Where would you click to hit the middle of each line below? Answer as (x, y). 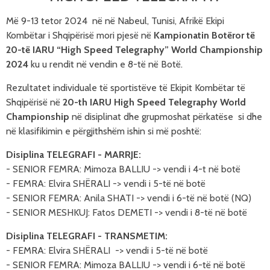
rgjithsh (98, 131)
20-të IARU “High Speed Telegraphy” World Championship (134, 50)
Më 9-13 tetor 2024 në (55, 21)
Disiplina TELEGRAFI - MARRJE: (74, 155)
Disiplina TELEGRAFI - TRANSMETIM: (87, 236)
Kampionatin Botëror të (204, 35)
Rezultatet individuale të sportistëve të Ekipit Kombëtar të (126, 88)
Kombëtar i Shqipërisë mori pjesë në (80, 35)
